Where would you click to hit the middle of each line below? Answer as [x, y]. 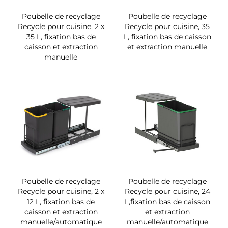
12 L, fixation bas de [61, 201]
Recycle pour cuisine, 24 [167, 191]
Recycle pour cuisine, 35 [167, 26]
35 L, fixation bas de [61, 36]
